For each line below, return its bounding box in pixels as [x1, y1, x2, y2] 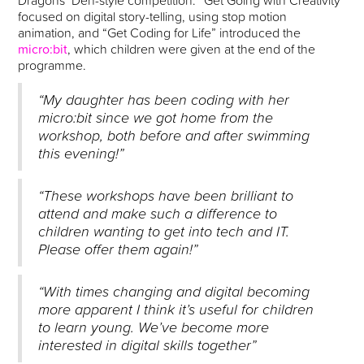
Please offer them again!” [38, 238, 198, 261]
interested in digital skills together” [38, 334, 257, 357]
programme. [18, 55, 87, 76]
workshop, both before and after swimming [38, 124, 310, 147]
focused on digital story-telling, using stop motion [18, 6, 288, 27]
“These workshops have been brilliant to [38, 184, 294, 207]
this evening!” [38, 142, 124, 165]
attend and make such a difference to [38, 202, 278, 225]
